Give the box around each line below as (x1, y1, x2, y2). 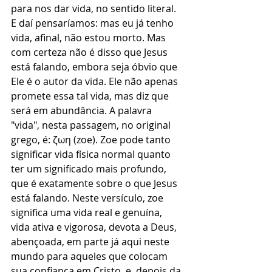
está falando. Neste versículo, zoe (11, 191, 166, 205)
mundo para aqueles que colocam (11, 250, 170, 263)
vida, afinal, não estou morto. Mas (11, 31, 168, 44)
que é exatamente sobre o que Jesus (11, 177, 180, 190)
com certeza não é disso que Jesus (11, 46, 170, 59)
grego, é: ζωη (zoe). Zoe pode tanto (11, 133, 173, 146)
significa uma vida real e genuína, (11, 206, 165, 219)
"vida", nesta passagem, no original (11, 118, 173, 132)
